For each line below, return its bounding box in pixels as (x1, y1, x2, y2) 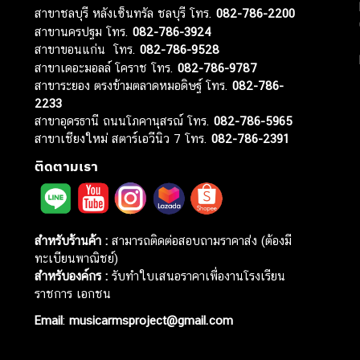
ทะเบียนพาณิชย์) (35, 252, 119, 266)
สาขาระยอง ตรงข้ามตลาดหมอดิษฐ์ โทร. (35, 79, 233, 93)
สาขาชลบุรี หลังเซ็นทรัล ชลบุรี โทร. (35, 6, 217, 21)
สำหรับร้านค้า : (35, 234, 108, 248)
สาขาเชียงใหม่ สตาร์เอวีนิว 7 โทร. (35, 132, 212, 146)
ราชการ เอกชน (35, 287, 112, 301)
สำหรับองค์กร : (35, 269, 108, 284)
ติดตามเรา (35, 157, 99, 175)
